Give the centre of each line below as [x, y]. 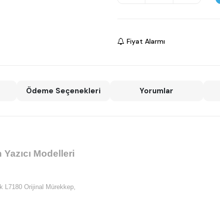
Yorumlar [157, 91]
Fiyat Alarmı [146, 41]
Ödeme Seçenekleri [64, 91]
